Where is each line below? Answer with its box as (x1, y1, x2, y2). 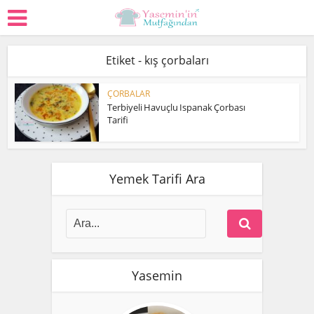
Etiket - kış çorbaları (105, 53, 209, 68)
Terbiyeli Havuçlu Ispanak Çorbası (107, 101, 246, 114)
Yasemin (132, 266, 182, 284)
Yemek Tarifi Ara (109, 170, 205, 187)
